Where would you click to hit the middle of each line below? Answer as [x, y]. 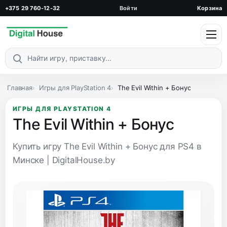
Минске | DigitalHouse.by [64, 160]
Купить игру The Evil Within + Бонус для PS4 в [107, 146]
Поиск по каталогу [42, 64]
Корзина [210, 8]
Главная [20, 87]
